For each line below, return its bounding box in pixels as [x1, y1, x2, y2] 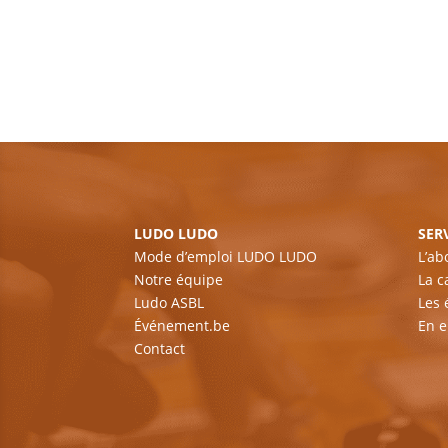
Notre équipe [134, 270, 224, 290]
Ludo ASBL [134, 293, 205, 313]
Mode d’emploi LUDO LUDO [134, 247, 318, 267]
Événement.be [134, 316, 231, 336]
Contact [134, 339, 186, 359]
